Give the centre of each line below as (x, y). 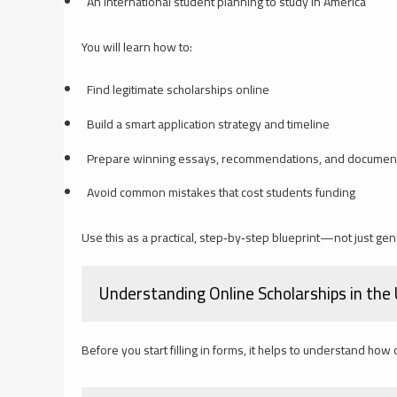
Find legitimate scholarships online (178, 89)
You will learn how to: (137, 47)
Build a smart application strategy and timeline (208, 124)
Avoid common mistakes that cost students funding (221, 193)
